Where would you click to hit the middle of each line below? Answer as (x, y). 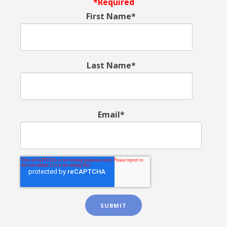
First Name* (111, 16)
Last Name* (111, 65)
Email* (111, 115)
